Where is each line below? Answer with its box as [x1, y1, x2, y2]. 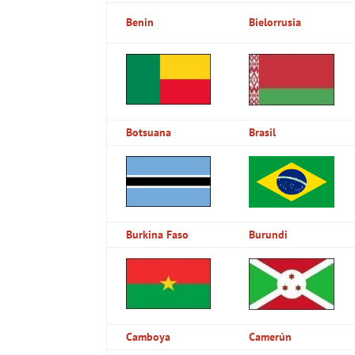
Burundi [249, 227, 288, 242]
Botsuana [126, 124, 172, 139]
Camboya [126, 329, 171, 344]
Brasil [249, 124, 277, 139]
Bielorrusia [249, 14, 302, 29]
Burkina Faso [126, 227, 189, 242]
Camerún [249, 329, 292, 344]
